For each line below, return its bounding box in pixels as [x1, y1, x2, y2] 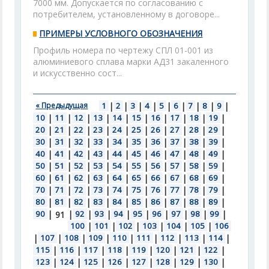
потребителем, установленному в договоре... [33, 8, 220, 20]
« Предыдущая [35, 100, 88, 110]
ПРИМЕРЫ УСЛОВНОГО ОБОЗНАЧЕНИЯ [39, 28, 203, 39]
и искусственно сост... [33, 67, 122, 79]
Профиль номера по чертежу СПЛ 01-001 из [33, 44, 214, 56]
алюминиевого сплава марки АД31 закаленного [33, 56, 229, 67]
